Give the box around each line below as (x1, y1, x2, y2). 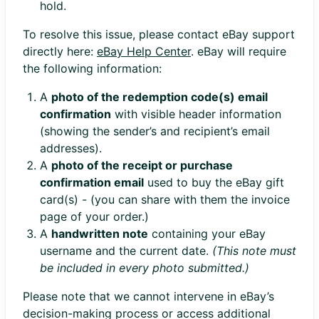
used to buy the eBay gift (144, 175, 284, 189)
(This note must (212, 244, 296, 258)
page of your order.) (40, 209, 149, 224)
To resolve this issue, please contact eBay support (23, 27, 295, 41)
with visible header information (111, 107, 281, 121)
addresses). (40, 141, 102, 155)
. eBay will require (191, 44, 286, 58)
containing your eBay (148, 226, 266, 241)
